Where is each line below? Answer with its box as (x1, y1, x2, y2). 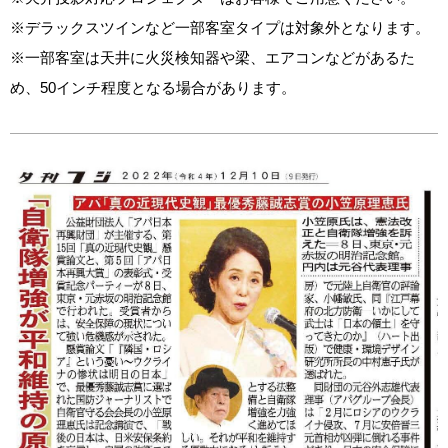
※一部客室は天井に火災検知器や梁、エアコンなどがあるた (10, 48, 415, 66)
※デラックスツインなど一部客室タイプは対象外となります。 (10, 18, 430, 36)
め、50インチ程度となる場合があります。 (10, 78, 296, 96)
